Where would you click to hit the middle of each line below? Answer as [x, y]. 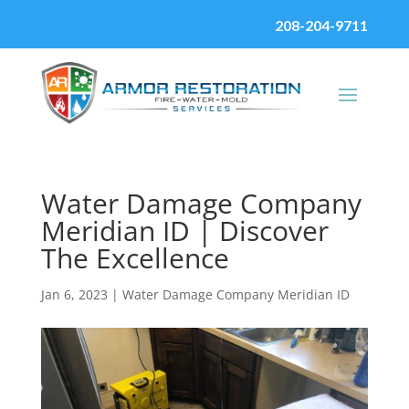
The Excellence [135, 258]
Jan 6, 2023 [74, 294]
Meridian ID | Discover [184, 231]
